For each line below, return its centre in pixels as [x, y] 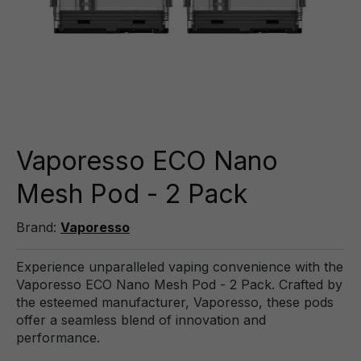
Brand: [38, 227]
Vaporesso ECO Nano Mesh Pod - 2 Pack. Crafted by [179, 284]
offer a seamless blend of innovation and [141, 320]
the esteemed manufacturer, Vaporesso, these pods [175, 302]
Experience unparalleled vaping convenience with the [180, 267]
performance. [58, 338]
